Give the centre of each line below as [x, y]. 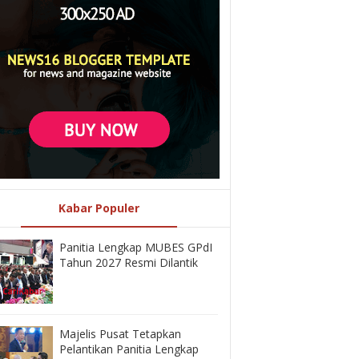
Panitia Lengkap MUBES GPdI [135, 247]
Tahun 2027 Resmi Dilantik [128, 262]
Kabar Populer [99, 208]
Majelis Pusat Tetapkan [120, 334]
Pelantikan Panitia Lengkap [129, 349]
